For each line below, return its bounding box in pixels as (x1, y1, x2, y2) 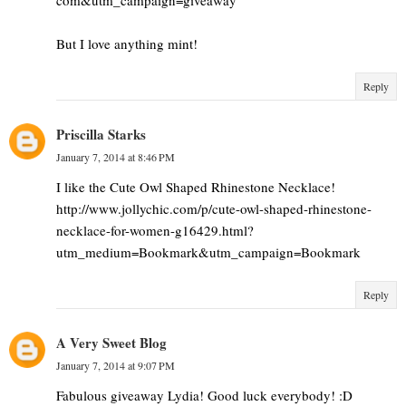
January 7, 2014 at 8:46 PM (56, 149, 175, 164)
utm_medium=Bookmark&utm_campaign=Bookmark (56, 242, 361, 261)
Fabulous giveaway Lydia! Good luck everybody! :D (56, 385, 353, 404)
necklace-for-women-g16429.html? (56, 220, 254, 239)
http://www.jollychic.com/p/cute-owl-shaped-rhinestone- (56, 198, 372, 217)
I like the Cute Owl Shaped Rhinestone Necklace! (56, 177, 335, 196)
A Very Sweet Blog (56, 332, 167, 353)
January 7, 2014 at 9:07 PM (56, 357, 175, 372)
